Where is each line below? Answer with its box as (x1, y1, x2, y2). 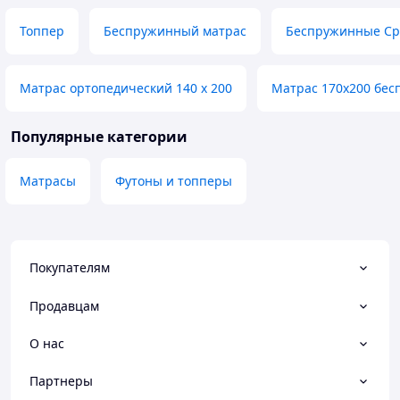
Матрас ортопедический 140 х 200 (20, 79, 232, 97)
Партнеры (29, 372, 93, 390)
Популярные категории (11, 127, 187, 147)
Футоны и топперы (115, 172, 232, 190)
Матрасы (20, 172, 76, 190)
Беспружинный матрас (104, 22, 246, 40)
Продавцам (29, 296, 99, 314)
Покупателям (29, 259, 110, 277)
